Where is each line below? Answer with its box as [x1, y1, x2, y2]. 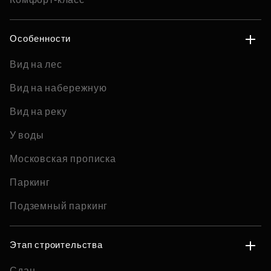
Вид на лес [10, 59, 62, 70]
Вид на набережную [10, 83, 107, 93]
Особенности [10, 33, 71, 44]
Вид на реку [10, 106, 67, 117]
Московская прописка [10, 154, 116, 164]
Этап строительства [10, 240, 103, 250]
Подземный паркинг [10, 201, 108, 211]
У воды [10, 130, 44, 140]
